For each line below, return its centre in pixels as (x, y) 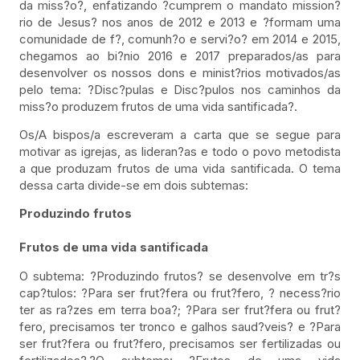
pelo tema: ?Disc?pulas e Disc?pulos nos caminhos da (180, 89)
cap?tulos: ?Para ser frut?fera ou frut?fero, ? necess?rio (180, 292)
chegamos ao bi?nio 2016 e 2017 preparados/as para (180, 55)
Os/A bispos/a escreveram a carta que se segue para (180, 134)
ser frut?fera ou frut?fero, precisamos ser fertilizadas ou (180, 343)
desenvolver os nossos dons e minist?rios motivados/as (180, 72)
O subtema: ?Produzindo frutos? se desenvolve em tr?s (180, 276)
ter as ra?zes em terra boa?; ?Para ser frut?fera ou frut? (180, 309)
